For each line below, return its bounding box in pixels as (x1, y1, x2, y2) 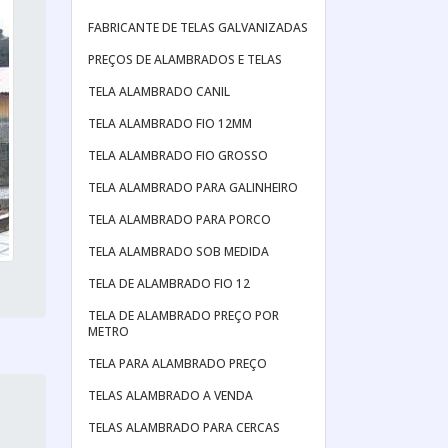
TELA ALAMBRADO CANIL (88, 83, 230, 100)
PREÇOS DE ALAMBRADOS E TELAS (88, 51, 282, 68)
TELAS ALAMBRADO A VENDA (88, 387, 253, 404)
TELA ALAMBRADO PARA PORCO (88, 211, 271, 228)
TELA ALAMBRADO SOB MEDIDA (88, 243, 269, 260)
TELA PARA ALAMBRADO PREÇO (88, 355, 267, 372)
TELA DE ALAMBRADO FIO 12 (88, 275, 250, 292)
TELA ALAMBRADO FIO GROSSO (88, 147, 268, 164)
